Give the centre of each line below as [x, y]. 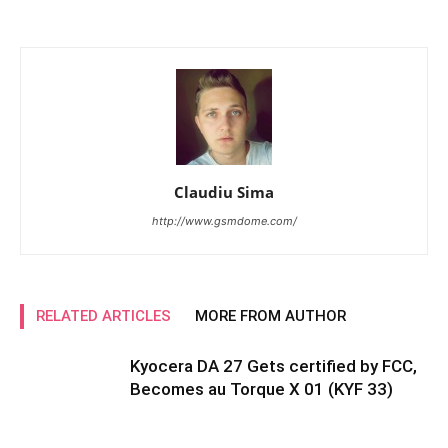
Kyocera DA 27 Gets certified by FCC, [273, 366]
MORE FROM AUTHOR [270, 316]
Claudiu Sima [224, 192]
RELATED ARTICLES [103, 316]
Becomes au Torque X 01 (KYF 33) [261, 389]
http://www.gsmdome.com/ [224, 221]
